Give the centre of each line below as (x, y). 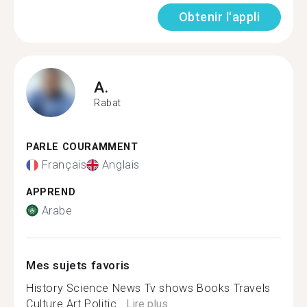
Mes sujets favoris (78, 265)
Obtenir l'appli (219, 16)
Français (64, 165)
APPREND (51, 192)
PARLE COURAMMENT (82, 147)
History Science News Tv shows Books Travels (148, 288)
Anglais (121, 165)
